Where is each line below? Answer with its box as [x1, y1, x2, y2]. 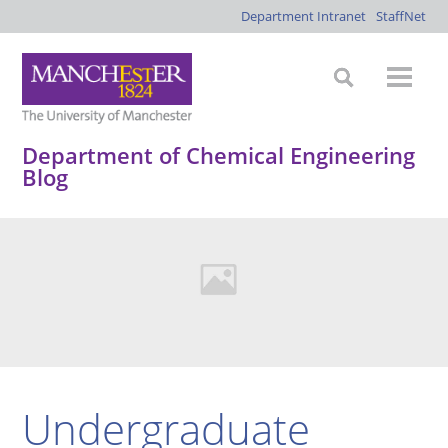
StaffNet [375, 7, 426, 25]
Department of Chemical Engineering [22, 140, 416, 170]
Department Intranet [240, 7, 366, 25]
